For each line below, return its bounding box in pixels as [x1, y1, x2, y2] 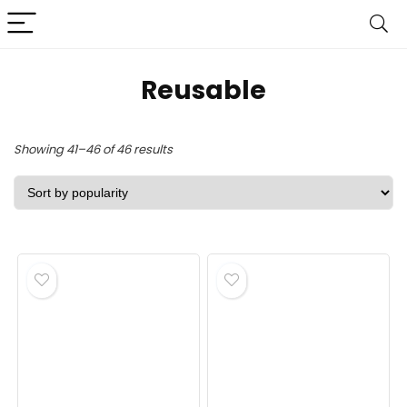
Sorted [172, 140, 211, 157]
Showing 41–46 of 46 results [14, 141, 173, 158]
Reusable [141, 73, 266, 108]
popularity [172, 191, 232, 208]
